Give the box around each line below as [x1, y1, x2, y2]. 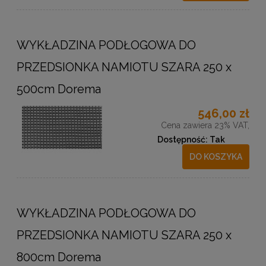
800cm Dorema [17, 249, 101, 264]
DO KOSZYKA [189, 151, 243, 161]
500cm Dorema [17, 82, 101, 97]
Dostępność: [157, 135, 208, 145]
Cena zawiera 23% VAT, [161, 121, 249, 131]
